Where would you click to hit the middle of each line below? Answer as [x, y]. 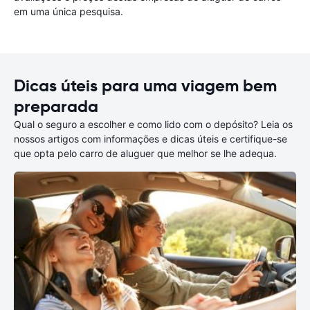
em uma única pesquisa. [69, 11]
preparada [56, 107]
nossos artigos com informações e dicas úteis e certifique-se [151, 139]
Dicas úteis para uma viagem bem [145, 86]
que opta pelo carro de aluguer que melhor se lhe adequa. [145, 153]
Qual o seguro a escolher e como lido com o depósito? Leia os [153, 124]
